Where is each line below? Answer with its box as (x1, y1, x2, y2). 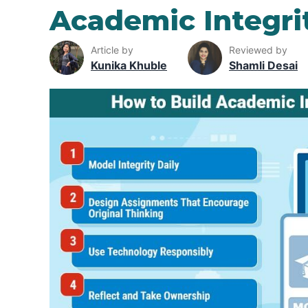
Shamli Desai (229, 58, 298, 72)
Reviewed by (229, 43, 287, 56)
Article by (91, 43, 133, 56)
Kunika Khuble (91, 58, 167, 72)
